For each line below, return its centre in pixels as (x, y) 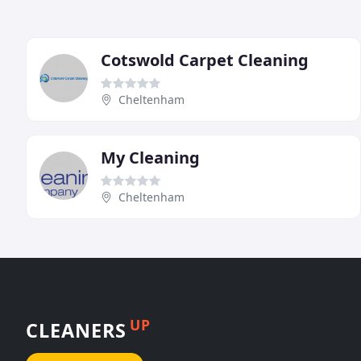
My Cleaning (150, 158)
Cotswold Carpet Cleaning (205, 60)
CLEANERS (76, 330)
